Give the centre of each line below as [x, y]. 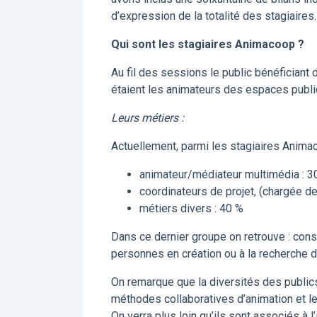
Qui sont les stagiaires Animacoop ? [208, 44]
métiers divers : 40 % [191, 208]
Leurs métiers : [148, 118]
